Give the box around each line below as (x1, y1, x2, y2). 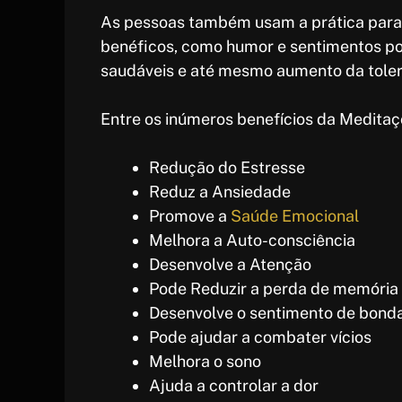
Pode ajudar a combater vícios (149, 328, 371, 347)
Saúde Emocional (231, 206, 359, 226)
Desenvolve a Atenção (149, 255, 311, 275)
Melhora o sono (149, 352, 261, 371)
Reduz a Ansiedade (149, 182, 291, 202)
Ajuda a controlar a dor (149, 376, 319, 396)
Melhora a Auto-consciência (149, 231, 355, 250)
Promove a (149, 206, 231, 226)
